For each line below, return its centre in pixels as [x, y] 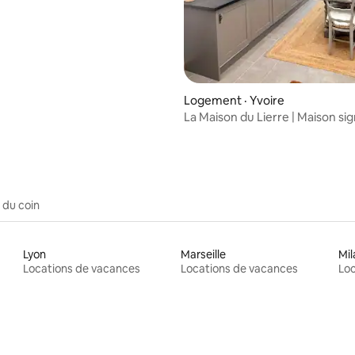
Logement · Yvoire [234, 100]
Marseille [203, 254]
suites [200, 132]
